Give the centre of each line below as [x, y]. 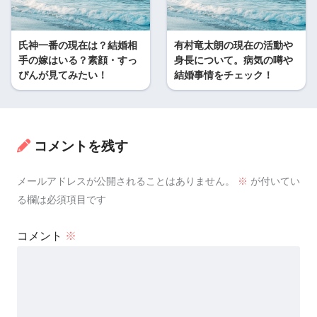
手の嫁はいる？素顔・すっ [78, 60]
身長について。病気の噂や [234, 60]
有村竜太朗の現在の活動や [234, 45]
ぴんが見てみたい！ [63, 75]
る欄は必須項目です [62, 200]
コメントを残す [81, 146]
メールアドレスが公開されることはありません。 [126, 181]
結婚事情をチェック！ [224, 75]
